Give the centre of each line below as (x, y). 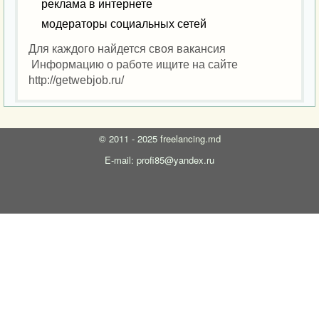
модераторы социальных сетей (125, 24)
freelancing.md (190, 138)
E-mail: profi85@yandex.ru (159, 160)
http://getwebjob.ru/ (76, 80)
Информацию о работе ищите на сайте (133, 64)
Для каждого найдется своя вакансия (129, 49)
